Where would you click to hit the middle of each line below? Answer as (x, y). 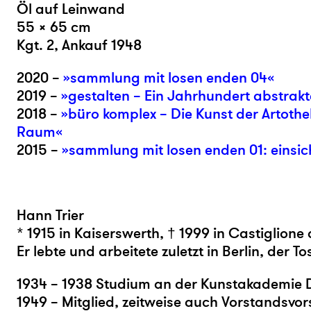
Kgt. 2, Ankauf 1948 (79, 45)
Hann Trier (50, 215)
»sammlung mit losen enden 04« (169, 78)
